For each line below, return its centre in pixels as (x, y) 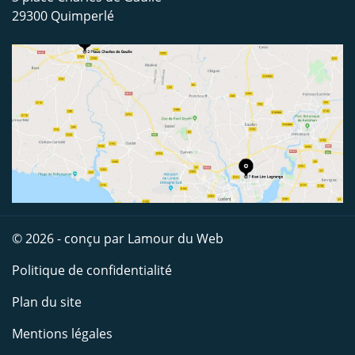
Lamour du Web (176, 239)
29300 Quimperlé (63, 16)
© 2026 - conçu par (70, 239)
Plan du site (47, 302)
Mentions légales (62, 334)
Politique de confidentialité (92, 271)
